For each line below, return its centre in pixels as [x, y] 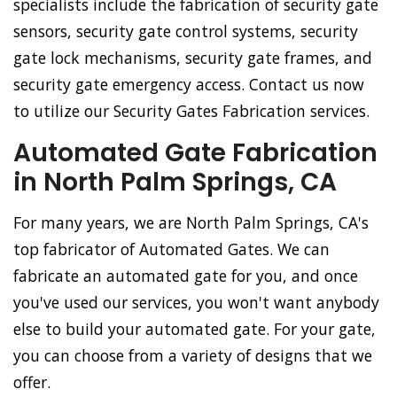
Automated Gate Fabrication [195, 153]
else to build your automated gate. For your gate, [195, 329]
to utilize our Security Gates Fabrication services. [191, 111]
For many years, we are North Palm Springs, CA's [191, 223]
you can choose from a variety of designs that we [193, 356]
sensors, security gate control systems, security [186, 31]
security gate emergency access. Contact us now [189, 85]
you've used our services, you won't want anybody [196, 303]
